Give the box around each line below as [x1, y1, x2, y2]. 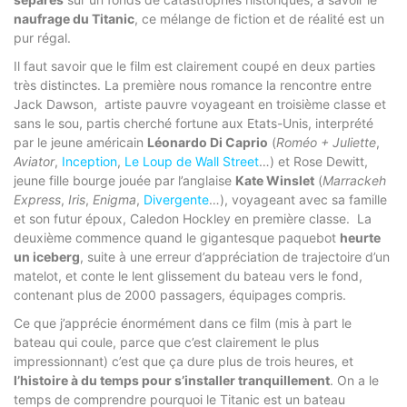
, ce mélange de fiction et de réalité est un [134, 10, 384, 26]
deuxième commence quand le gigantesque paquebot [14, 229, 340, 245]
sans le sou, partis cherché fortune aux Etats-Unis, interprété [14, 114, 373, 131]
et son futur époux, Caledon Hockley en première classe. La [14, 210, 372, 226]
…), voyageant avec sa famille [209, 191, 387, 207]
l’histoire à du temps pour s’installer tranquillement [14, 372, 330, 388]
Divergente [144, 191, 209, 207]
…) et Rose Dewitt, [259, 153, 368, 169]
